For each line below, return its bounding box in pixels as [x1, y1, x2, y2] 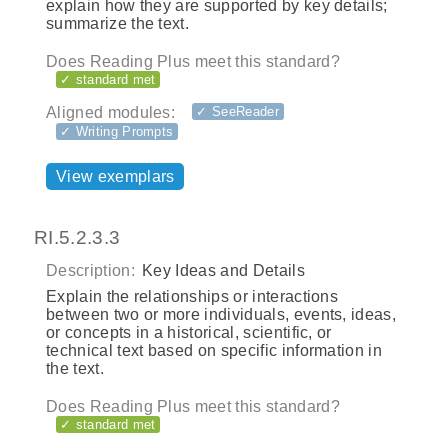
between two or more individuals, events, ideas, [46, 306, 397, 324]
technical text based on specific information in [46, 342, 383, 360]
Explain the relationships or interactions [46, 288, 339, 306]
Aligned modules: [46, 103, 176, 121]
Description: [46, 262, 135, 280]
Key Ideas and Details [137, 262, 305, 280]
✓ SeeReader [196, 104, 279, 120]
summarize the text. [46, 14, 190, 32]
